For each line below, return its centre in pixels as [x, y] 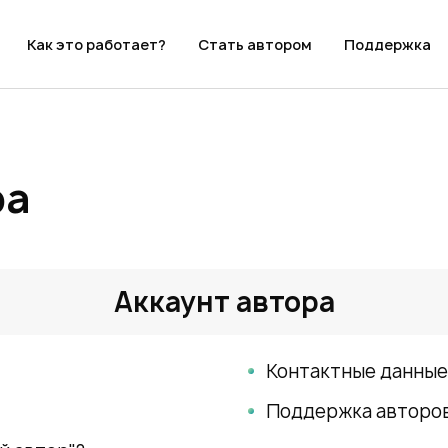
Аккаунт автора [224, 302]
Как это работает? [96, 44]
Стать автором [255, 44]
